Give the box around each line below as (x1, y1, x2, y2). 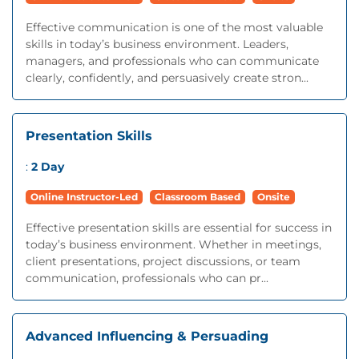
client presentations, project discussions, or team (26, 254, 301, 268)
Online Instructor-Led (30, 191, 138, 203)
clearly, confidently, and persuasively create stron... (26, 71, 309, 85)
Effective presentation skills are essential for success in (26, 220, 332, 235)
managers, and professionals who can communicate (26, 54, 319, 68)
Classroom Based (155, 191, 240, 203)
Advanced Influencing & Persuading (26, 329, 268, 344)
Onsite (257, 191, 290, 203)
